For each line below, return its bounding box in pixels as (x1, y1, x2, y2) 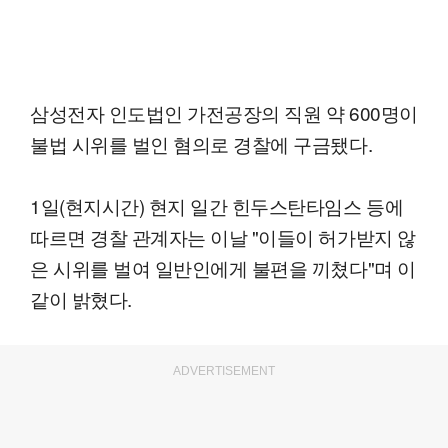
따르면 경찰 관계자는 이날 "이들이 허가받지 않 (30, 222, 416, 250)
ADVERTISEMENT (173, 363, 275, 378)
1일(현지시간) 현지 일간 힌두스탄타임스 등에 (30, 191, 404, 219)
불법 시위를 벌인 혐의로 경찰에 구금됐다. (30, 129, 373, 157)
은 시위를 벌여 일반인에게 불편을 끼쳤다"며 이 (30, 253, 416, 281)
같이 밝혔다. (30, 284, 132, 312)
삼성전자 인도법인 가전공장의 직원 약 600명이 (30, 98, 418, 126)
